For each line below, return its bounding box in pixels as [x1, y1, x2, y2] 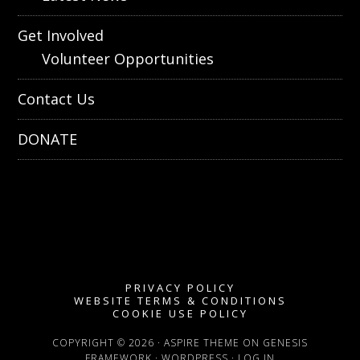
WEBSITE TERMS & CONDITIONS [73, 293, 287, 308]
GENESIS [263, 336, 308, 350]
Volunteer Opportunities [42, 49, 215, 68]
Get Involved [18, 26, 104, 45]
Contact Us [18, 89, 96, 108]
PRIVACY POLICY [125, 280, 235, 295]
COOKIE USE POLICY [112, 306, 248, 321]
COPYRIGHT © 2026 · [52, 336, 164, 350]
